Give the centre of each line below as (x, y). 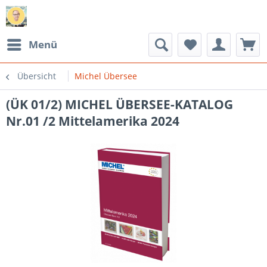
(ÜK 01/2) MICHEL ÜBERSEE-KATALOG (119, 104)
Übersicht (37, 76)
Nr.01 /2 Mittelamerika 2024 (93, 121)
